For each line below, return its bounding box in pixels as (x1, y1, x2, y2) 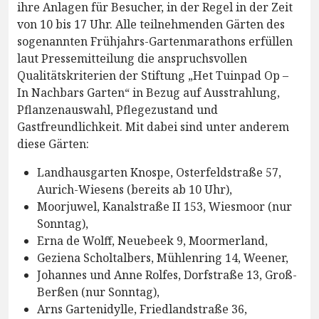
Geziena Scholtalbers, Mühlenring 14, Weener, (37, 249, 288, 266)
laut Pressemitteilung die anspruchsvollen (17, 50, 247, 66)
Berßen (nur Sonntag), (37, 283, 159, 300)
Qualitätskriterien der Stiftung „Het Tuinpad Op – (17, 67, 288, 83)
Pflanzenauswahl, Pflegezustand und (17, 101, 218, 117)
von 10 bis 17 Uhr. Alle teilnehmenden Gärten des (17, 16, 285, 32)
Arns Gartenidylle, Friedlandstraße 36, (37, 300, 247, 317)
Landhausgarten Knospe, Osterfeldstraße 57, (37, 164, 281, 180)
